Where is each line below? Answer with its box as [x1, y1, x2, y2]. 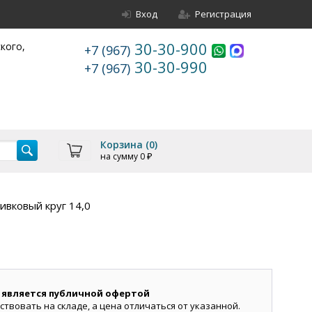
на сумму [100, 150, 140, 162]
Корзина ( [100, 138, 149, 151]
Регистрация [195, 8, 251, 20]
